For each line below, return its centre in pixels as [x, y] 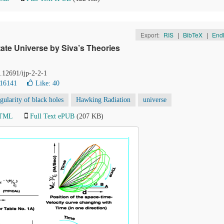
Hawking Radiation [103, 100]
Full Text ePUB [52, 116]
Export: [150, 35]
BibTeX [192, 35]
